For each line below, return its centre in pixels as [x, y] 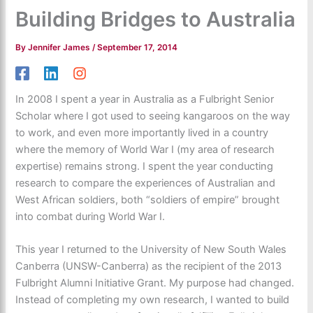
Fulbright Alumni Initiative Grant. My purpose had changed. [155, 283]
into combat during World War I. [90, 217]
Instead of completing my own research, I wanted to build [153, 300]
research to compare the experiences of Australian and [146, 183]
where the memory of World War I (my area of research [145, 150]
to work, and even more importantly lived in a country [142, 133]
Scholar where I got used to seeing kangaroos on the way [153, 116]
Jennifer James [60, 47]
